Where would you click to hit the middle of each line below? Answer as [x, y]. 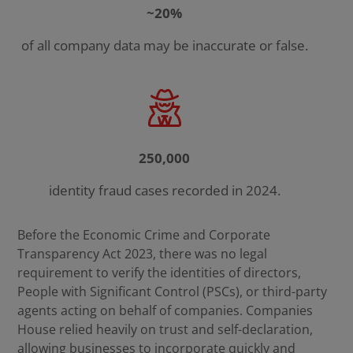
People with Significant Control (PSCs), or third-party [173, 292]
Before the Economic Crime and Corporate [144, 235]
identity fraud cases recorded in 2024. [164, 190]
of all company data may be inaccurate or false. [164, 45]
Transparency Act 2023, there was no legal [143, 254]
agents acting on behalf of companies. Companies [165, 310]
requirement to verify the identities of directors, [160, 273]
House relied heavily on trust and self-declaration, [165, 329]
